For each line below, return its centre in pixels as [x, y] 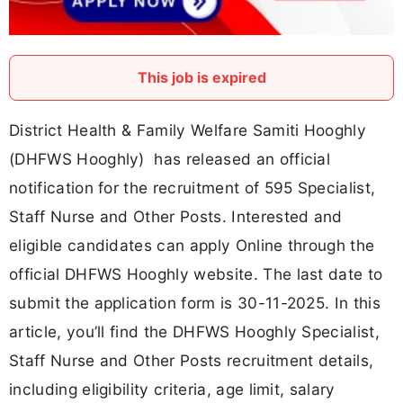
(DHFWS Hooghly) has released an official [170, 158]
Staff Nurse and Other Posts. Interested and [176, 216]
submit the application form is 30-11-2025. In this [195, 302]
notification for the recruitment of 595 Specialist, [193, 187]
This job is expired [201, 77]
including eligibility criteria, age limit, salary [172, 389]
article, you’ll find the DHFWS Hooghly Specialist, [195, 331]
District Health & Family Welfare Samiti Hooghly [188, 130]
